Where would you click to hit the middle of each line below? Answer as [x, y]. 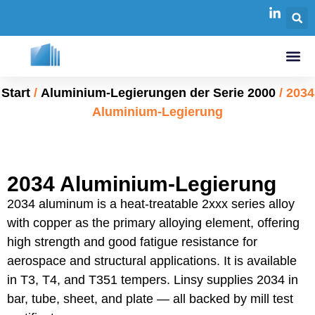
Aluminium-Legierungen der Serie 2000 [158, 93]
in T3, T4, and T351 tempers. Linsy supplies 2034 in [153, 280]
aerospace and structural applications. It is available [152, 261]
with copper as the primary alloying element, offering [153, 223]
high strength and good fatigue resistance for [132, 242]
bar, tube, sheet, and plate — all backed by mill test [150, 299]
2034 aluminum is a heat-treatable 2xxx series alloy [151, 204]
